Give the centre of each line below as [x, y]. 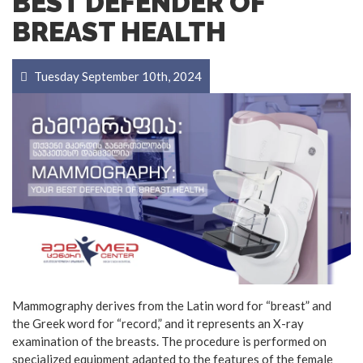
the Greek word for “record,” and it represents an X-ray [158, 323]
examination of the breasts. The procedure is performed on [169, 341]
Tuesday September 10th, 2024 [117, 77]
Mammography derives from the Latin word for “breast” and [172, 305]
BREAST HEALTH [119, 32]
